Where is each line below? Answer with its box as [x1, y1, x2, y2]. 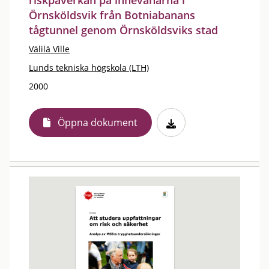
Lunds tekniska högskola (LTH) [29, 62, 149, 73]
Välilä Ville [29, 43, 70, 55]
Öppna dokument [58, 116, 138, 129]
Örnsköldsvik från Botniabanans [29, 8, 195, 22]
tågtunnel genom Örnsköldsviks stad [29, 23, 218, 37]
